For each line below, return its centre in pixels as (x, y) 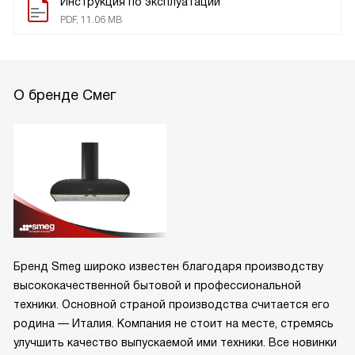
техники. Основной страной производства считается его (172, 305)
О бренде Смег (65, 95)
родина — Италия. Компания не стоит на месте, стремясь (174, 324)
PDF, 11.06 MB (91, 19)
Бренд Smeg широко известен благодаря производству (168, 267)
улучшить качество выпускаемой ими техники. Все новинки (175, 343)
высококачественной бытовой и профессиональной (157, 286)
